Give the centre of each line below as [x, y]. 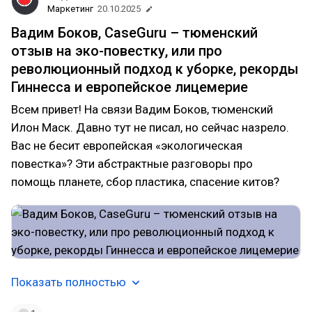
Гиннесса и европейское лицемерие [130, 87]
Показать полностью [69, 282]
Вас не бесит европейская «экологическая [127, 146]
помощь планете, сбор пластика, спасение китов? [145, 182]
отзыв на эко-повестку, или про [117, 51]
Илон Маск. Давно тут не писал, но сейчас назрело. [150, 127]
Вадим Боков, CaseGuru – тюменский [134, 33]
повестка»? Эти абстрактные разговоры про [132, 164]
